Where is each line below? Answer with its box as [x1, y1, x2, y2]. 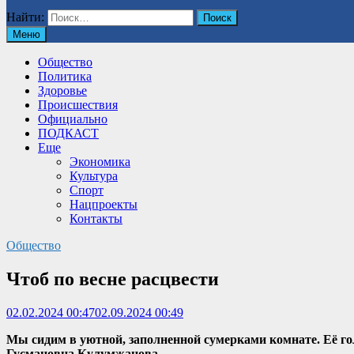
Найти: [6, 10, 44, 24]
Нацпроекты [70, 198, 137, 211]
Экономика [70, 155, 130, 168]
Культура [70, 169, 118, 183]
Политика [38, 70, 92, 83]
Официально [38, 112, 107, 126]
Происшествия [38, 98, 118, 111]
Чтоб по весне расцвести [6, 268, 219, 289]
